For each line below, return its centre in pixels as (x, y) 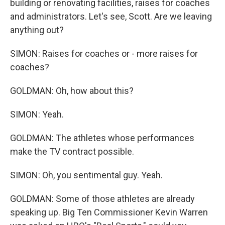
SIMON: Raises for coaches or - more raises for (104, 53)
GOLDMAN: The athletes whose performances (102, 138)
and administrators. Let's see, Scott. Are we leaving (111, 16)
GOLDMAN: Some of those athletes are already (102, 199)
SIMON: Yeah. (37, 114)
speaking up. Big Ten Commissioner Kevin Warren (109, 212)
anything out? (37, 30)
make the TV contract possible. (72, 151)
